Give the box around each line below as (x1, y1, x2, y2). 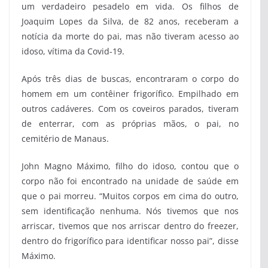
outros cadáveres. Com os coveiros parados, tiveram (22, 102, 239, 114)
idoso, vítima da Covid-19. (22, 45, 124, 57)
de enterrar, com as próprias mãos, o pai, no (22, 117, 239, 129)
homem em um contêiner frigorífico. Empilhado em (22, 87, 239, 99)
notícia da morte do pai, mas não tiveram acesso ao (22, 30, 239, 42)
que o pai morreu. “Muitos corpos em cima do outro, (22, 190, 239, 202)
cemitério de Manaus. (22, 132, 109, 144)
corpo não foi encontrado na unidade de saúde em (22, 175, 239, 187)
